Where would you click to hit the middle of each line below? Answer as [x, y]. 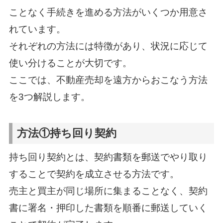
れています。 [37, 29]
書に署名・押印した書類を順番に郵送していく [108, 208]
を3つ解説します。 [49, 97]
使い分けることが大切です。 [70, 63]
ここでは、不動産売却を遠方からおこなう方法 [108, 80]
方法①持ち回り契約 [67, 134]
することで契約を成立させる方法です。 [94, 174]
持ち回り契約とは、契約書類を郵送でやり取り [108, 157]
